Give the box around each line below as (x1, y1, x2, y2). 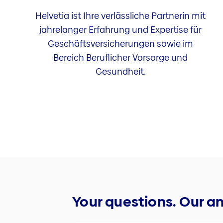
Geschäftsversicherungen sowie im (48, 37, 194, 50)
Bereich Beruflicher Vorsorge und (53, 51, 188, 64)
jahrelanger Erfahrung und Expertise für (39, 23, 202, 36)
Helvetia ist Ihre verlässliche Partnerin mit (35, 9, 206, 22)
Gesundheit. (95, 65, 146, 78)
